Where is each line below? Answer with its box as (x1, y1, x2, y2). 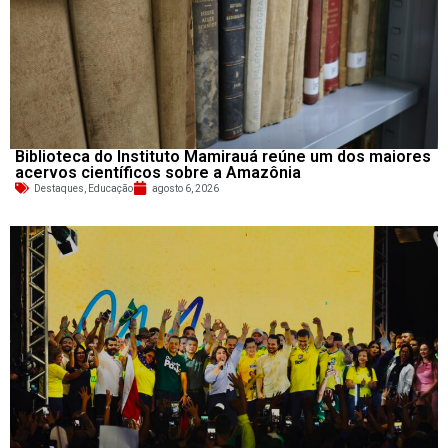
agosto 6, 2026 (152, 182, 219, 194)
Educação (88, 182, 133, 194)
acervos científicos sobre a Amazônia (15, 162, 301, 182)
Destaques (34, 182, 84, 194)
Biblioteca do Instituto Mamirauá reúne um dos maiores (15, 146, 431, 166)
